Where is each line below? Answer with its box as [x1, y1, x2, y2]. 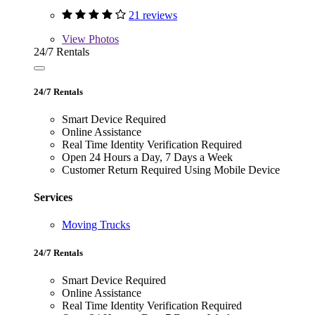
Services [34, 191, 72, 204]
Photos [86, 32, 119, 45]
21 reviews [129, 8, 177, 21]
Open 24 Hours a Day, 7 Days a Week [62, 150, 233, 163]
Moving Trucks [62, 219, 130, 231]
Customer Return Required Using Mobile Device [62, 163, 280, 176]
